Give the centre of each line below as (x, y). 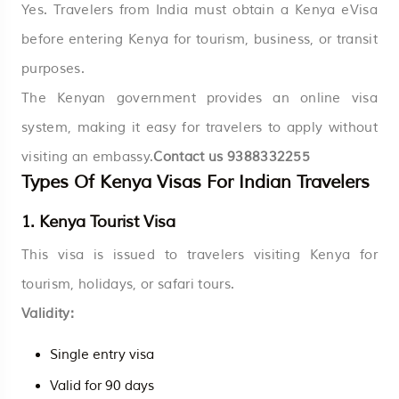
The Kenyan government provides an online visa (199, 98)
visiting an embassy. (88, 157)
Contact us (190, 157)
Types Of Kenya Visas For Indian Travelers (195, 182)
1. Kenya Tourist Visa (98, 221)
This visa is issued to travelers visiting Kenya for (199, 255)
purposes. (53, 69)
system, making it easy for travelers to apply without (199, 127)
